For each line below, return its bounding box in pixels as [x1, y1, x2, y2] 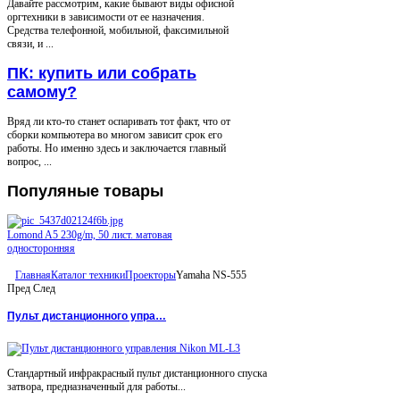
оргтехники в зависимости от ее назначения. [7, 11, 204, 24]
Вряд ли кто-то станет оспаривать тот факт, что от [7, 115, 230, 129]
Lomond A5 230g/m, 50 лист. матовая [7, 229, 172, 242]
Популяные [7, 182, 99, 201]
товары [99, 182, 163, 201]
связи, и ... [7, 37, 54, 51]
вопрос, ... [7, 155, 52, 169]
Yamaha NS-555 [176, 269, 246, 282]
